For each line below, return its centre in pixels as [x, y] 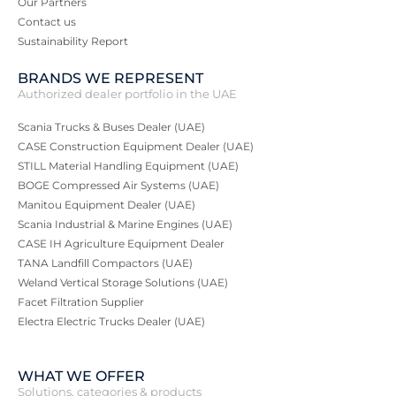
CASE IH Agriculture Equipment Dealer [121, 243]
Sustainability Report [73, 41]
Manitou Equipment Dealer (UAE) [107, 204]
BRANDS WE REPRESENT [110, 78]
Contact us [47, 21]
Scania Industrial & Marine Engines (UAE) [125, 224]
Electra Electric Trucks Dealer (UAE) [111, 321]
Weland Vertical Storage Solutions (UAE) [123, 282]
